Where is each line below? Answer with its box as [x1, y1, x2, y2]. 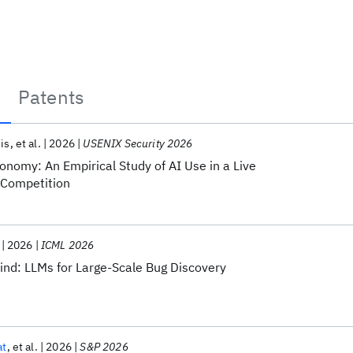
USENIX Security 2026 [83, 136, 193, 150]
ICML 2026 [40, 238, 95, 252]
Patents [17, 84, 85, 110]
